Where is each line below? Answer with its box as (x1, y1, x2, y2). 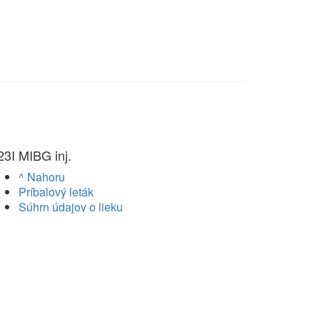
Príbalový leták (19, 184, 94, 201)
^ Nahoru (19, 169, 65, 186)
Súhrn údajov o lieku (19, 199, 123, 216)
